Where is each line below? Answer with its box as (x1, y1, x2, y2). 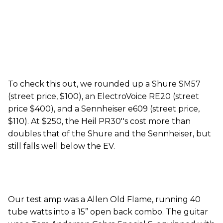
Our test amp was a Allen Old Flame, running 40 (8, 195, 201, 205)
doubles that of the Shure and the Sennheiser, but (8, 129, 211, 139)
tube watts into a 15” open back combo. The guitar (8, 207, 208, 217)
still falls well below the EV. (8, 141, 115, 151)
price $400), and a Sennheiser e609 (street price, (8, 104, 200, 114)
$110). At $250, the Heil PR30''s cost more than (8, 116, 191, 126)
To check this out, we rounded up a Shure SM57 (8, 79, 201, 89)
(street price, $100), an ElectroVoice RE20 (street (8, 92, 199, 102)
